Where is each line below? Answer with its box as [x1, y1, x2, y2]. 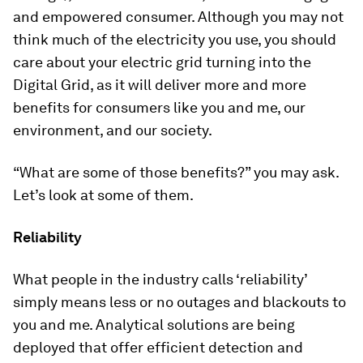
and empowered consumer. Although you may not [13, 8, 344, 26]
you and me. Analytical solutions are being [13, 316, 295, 334]
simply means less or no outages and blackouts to [13, 293, 346, 311]
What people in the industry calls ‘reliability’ [13, 271, 307, 288]
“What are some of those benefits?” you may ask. [13, 164, 339, 181]
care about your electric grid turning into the [13, 53, 311, 71]
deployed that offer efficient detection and [13, 339, 303, 357]
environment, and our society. [13, 122, 212, 139]
